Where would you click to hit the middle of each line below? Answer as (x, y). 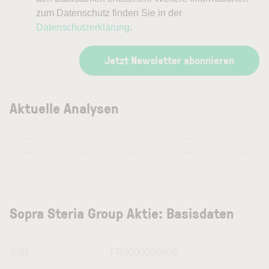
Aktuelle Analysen (64, 107)
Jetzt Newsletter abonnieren (169, 60)
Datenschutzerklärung (83, 27)
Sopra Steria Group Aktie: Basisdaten (122, 213)
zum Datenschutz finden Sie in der (109, 13)
